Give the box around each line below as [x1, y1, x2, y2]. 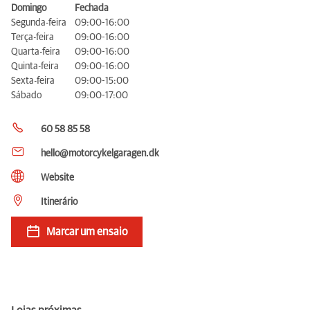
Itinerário [41, 197, 77, 207]
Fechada [75, 3, 109, 13]
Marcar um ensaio [46, 226, 128, 237]
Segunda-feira [11, 17, 66, 28]
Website [41, 172, 74, 183]
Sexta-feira [11, 75, 55, 86]
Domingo [11, 3, 46, 13]
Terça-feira [11, 32, 54, 42]
